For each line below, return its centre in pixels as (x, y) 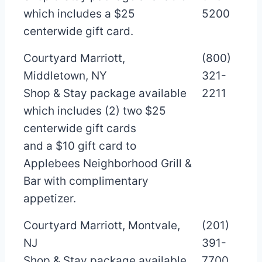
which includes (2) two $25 (95, 111)
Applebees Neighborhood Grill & (108, 163)
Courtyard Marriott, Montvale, (102, 225)
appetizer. (50, 198)
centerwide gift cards (80, 128)
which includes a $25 (79, 13)
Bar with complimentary (86, 181)
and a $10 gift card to (80, 146)
